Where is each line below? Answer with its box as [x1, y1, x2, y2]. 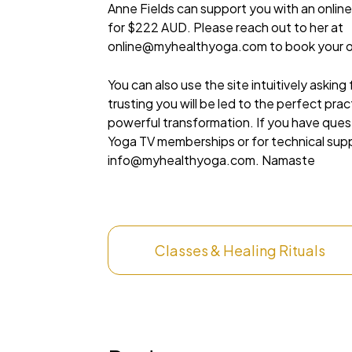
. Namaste [255, 151, 316, 168]
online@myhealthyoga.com [108, 37, 268, 54]
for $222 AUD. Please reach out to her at [108, 18, 344, 35]
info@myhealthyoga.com [108, 151, 256, 168]
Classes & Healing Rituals [155, 241, 326, 260]
